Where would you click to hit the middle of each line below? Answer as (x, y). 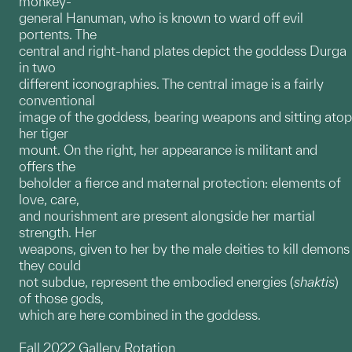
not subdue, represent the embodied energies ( (156, 282)
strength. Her (58, 233)
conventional (57, 101)
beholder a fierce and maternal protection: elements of (180, 183)
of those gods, (61, 299)
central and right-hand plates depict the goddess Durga (183, 51)
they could (50, 266)
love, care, (49, 200)
